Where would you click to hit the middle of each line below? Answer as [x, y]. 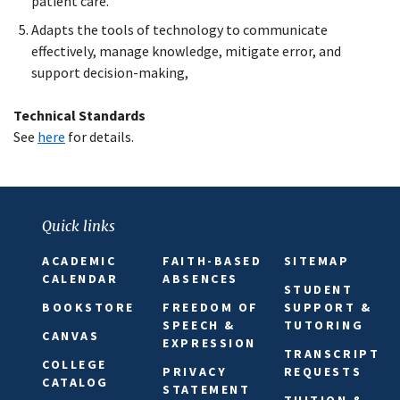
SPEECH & [199, 325]
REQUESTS [323, 372]
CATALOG [75, 383]
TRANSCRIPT [332, 354]
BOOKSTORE [88, 308]
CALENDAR [80, 279]
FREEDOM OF [211, 308]
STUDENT [318, 290]
